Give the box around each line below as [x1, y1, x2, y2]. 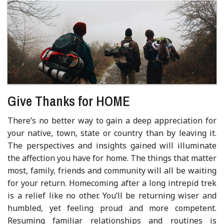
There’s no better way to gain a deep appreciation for [7, 114, 216, 126]
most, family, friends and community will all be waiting [7, 164, 216, 176]
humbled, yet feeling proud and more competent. [7, 202, 216, 213]
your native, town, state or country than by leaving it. [7, 127, 216, 138]
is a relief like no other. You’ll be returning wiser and [7, 189, 216, 201]
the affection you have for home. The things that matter [7, 152, 216, 163]
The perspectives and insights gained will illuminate [7, 139, 216, 151]
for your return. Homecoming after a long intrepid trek [7, 177, 216, 188]
